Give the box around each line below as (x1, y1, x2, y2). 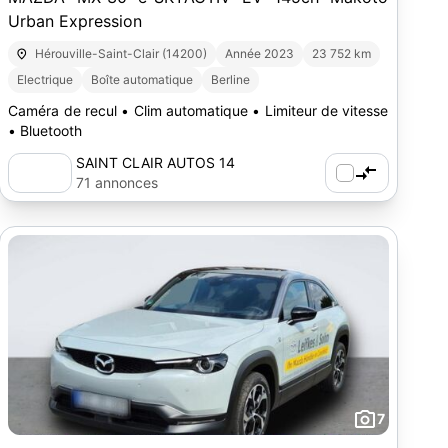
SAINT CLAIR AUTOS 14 (76, 154, 236, 171)
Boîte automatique (91, 72, 194, 87)
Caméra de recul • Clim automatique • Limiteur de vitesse (8, 102, 389, 119)
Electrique (17, 72, 74, 87)
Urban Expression (8, 11, 143, 31)
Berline (211, 72, 251, 87)
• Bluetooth (8, 122, 83, 139)
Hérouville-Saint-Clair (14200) (34, 46, 207, 61)
